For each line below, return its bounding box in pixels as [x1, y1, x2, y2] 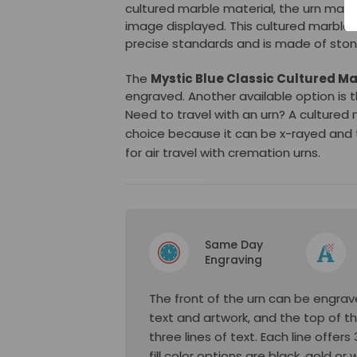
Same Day [205, 237, 263, 253]
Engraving [205, 252, 262, 268]
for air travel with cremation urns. [125, 144, 320, 161]
